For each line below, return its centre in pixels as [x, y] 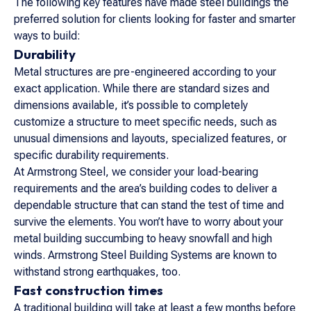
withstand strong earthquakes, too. [97, 272]
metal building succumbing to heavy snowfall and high [143, 238]
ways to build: [47, 36]
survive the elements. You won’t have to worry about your [149, 222]
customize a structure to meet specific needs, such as [145, 122]
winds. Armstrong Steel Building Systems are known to [145, 255]
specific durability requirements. [91, 155]
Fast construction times [89, 290]
